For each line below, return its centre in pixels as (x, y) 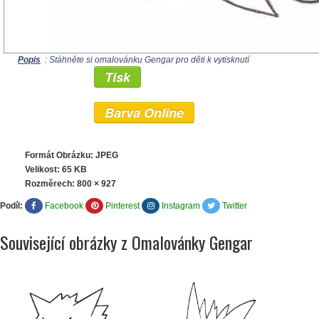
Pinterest (122, 206)
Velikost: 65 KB (56, 170)
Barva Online (144, 113)
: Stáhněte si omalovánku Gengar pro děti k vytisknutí (146, 60)
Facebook (64, 206)
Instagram (181, 206)
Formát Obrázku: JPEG (72, 156)
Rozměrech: (51, 184)
